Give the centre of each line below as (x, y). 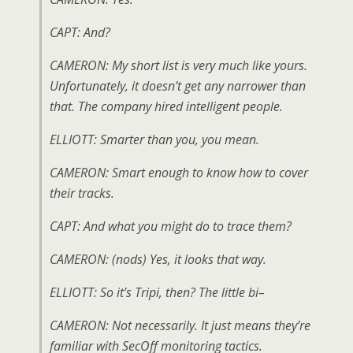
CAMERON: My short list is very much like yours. (178, 65)
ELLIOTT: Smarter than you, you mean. (154, 139)
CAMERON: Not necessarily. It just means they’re (180, 325)
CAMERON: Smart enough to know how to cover (179, 173)
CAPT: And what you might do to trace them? (171, 226)
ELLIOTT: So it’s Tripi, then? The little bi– (157, 292)
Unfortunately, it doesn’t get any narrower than (178, 86)
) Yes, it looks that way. (204, 259)
